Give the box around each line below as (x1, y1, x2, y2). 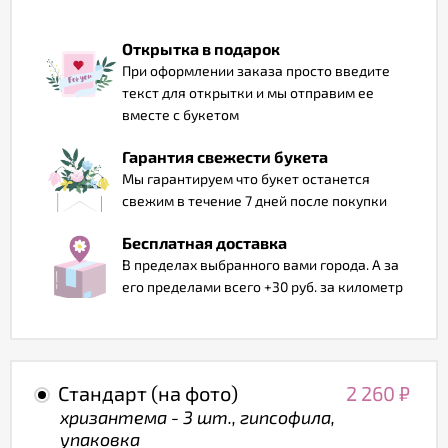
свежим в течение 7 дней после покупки (122, 192, 387, 209)
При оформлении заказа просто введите (122, 62, 390, 79)
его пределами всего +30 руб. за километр (122, 278, 403, 295)
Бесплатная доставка (122, 233, 287, 252)
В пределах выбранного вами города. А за (122, 256, 399, 273)
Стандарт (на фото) (58, 381, 238, 405)
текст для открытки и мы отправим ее (122, 84, 374, 101)
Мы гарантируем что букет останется (122, 170, 370, 187)
